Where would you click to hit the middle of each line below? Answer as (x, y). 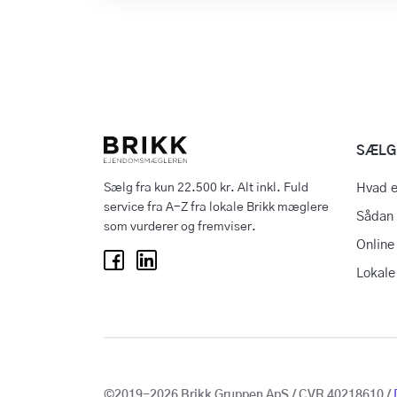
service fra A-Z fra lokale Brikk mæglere (216, 207)
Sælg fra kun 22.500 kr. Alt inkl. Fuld (206, 188)
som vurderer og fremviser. (180, 227)
